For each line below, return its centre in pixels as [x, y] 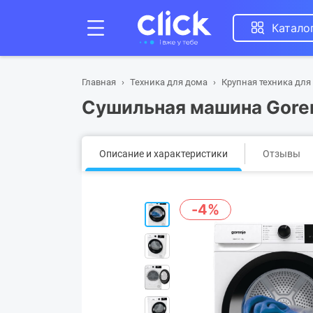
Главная [99, 82]
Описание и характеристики [163, 154]
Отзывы [282, 154]
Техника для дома [169, 82]
